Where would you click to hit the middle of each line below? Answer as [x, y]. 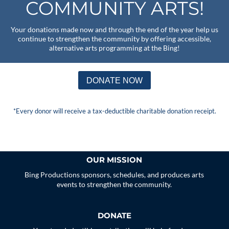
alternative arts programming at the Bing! [114, 48]
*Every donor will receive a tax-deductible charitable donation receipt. [114, 111]
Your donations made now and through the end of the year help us [114, 29]
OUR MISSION [114, 160]
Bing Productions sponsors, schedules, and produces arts [114, 175]
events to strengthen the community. [114, 185]
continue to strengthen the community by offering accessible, [114, 38]
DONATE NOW [114, 80]
